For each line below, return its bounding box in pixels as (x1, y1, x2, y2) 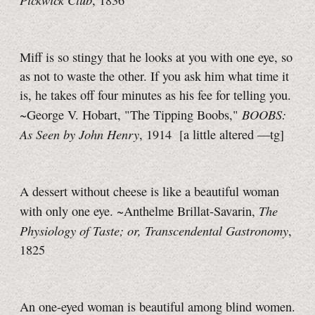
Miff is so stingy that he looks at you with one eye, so (20, 49, 292, 66)
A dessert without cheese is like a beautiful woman (20, 183, 279, 200)
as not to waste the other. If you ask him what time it (20, 67, 289, 85)
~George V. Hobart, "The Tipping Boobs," (20, 106, 242, 124)
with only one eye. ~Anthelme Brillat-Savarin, (20, 202, 259, 220)
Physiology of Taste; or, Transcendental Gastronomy (20, 221, 288, 240)
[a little (179, 126, 216, 143)
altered (216, 126, 257, 143)
